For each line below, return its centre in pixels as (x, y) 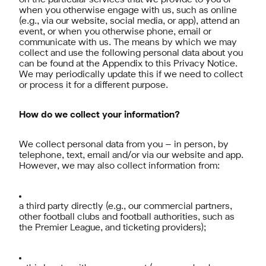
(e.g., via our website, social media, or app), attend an (129, 21)
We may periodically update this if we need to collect (131, 75)
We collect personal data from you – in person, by (124, 145)
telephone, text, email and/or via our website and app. (131, 156)
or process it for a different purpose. (94, 85)
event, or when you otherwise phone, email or (115, 32)
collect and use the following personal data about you (131, 53)
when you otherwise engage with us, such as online (128, 11)
